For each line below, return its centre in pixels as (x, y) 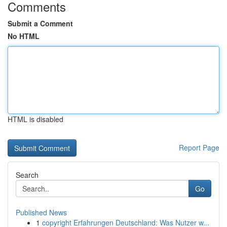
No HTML (24, 36)
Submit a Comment (40, 23)
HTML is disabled (35, 119)
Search (27, 175)
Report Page (199, 147)
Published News (41, 212)
